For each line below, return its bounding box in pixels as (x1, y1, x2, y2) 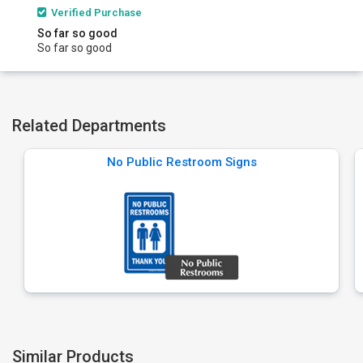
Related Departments (12, 116, 166, 135)
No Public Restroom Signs (106, 155, 257, 169)
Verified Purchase (46, 6, 142, 19)
